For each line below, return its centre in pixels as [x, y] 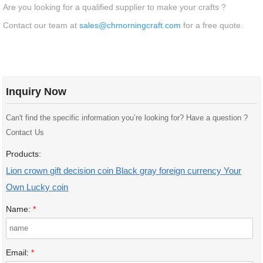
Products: [24, 154]
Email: [19, 253]
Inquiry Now [36, 91]
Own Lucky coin [37, 187]
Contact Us [25, 133]
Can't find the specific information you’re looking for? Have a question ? [127, 118]
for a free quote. [212, 25]
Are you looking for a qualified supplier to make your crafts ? [115, 7]
